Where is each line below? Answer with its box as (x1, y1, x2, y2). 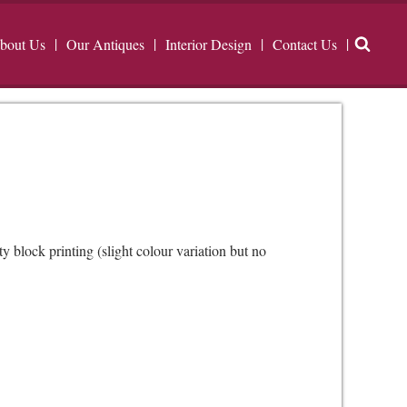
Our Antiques (66, 35, 144, 55)
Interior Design (165, 35, 252, 55)
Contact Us (273, 35, 337, 55)
